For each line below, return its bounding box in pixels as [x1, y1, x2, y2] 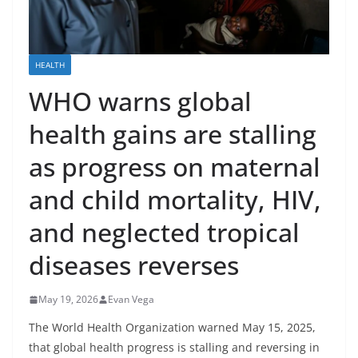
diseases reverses [29, 248, 239, 283]
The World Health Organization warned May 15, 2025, [29, 320, 316, 336]
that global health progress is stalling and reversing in [29, 340, 320, 356]
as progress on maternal [29, 149, 320, 185]
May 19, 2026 [38, 292, 98, 307]
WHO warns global [29, 84, 252, 119]
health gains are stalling [29, 117, 316, 152]
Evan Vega [108, 292, 154, 307]
